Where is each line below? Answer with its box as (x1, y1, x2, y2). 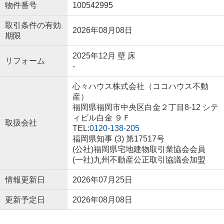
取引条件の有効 (4, 21, 61, 30)
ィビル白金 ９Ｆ (72, 113, 130, 122)
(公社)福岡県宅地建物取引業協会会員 (72, 145, 205, 154)
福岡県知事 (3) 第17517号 (72, 134, 164, 143)
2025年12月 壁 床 (72, 51, 135, 60)
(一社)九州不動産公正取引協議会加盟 (72, 155, 205, 164)
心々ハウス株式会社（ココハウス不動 (72, 82, 208, 91)
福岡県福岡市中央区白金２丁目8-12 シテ (72, 103, 218, 112)
